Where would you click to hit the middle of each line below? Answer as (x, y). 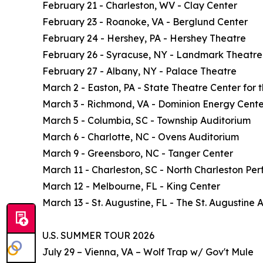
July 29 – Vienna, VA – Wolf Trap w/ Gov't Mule (148, 252)
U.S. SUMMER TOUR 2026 (98, 236)
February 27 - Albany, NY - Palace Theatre (139, 71)
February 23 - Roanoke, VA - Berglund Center (145, 22)
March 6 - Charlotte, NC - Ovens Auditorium (141, 137)
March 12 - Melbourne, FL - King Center (131, 186)
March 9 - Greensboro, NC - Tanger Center (138, 154)
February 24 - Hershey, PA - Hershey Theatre (144, 38)
